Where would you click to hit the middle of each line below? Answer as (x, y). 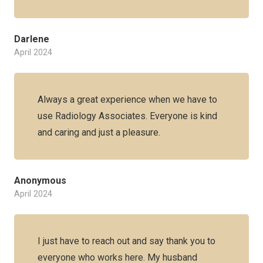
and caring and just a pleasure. (99, 132)
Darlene (32, 39)
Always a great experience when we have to (127, 100)
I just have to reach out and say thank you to (127, 241)
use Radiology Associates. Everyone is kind (127, 116)
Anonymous (40, 181)
